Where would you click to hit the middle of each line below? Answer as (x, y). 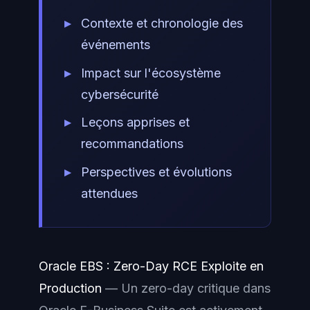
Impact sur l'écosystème (151, 73)
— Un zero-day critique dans (186, 289)
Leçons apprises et (135, 122)
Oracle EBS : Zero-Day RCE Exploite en (151, 266)
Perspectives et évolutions (156, 172)
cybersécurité (120, 94)
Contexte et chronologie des (162, 23)
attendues (109, 193)
